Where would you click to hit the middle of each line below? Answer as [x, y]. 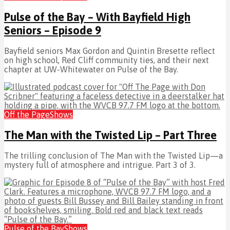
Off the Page [27, 114]
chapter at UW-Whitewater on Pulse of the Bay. [91, 69]
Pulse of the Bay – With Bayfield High [97, 17]
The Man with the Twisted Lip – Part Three [110, 135]
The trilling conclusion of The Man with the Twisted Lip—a [113, 156]
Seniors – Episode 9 [53, 30]
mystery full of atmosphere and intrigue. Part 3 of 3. [100, 165]
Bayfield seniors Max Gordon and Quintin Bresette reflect [110, 51]
